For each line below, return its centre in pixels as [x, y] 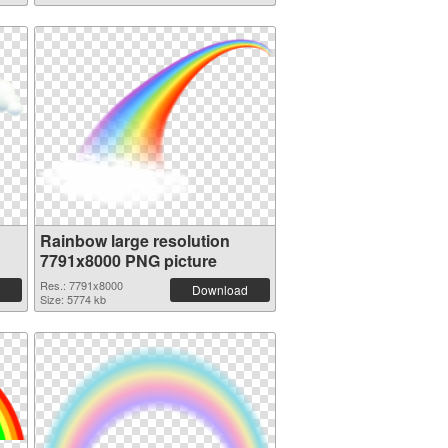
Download [219, 289]
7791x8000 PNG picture [128, 260]
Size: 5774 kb [72, 299]
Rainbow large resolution [134, 240]
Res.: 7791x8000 [81, 285]
